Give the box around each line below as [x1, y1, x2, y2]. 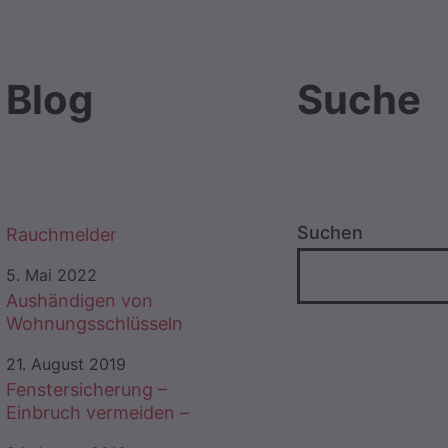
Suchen [297, 222, 363, 244]
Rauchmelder [6, 224, 117, 246]
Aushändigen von [6, 290, 153, 312]
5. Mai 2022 [6, 265, 97, 286]
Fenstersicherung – [6, 379, 167, 401]
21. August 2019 [6, 354, 126, 375]
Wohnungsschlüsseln [6, 313, 183, 335]
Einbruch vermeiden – [6, 402, 189, 424]
